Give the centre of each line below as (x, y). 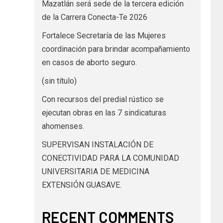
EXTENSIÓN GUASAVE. (81, 185)
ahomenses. (63, 126)
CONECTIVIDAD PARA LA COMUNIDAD (110, 158)
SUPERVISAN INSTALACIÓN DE (97, 144)
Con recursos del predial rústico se (103, 99)
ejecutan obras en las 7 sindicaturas (104, 112)
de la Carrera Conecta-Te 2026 (94, 17)
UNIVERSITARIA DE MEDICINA (95, 171)
